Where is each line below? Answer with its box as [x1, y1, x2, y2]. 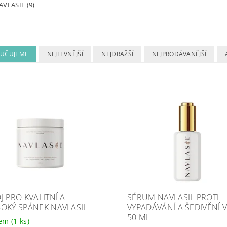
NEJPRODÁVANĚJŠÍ [152, 50, 207, 58]
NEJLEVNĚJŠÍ [47, 50, 84, 58]
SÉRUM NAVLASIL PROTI [127, 191, 219, 203]
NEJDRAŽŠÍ [101, 50, 134, 58]
